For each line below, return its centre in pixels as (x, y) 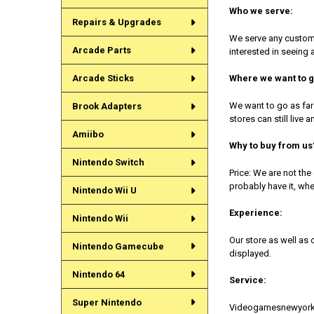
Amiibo (88, 135)
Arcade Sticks (103, 78)
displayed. (251, 253)
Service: (247, 280)
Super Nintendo (107, 302)
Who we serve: (261, 11)
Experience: (255, 213)
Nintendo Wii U (104, 191)
